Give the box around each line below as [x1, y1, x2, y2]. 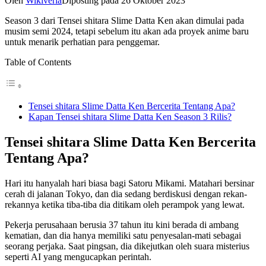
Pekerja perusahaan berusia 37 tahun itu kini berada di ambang [5, 219, 239, 230]
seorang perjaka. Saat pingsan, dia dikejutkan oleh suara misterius [5, 240, 249, 251]
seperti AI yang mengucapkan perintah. [5, 251, 151, 262]
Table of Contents [5, 56, 71, 67]
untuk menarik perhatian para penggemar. [5, 36, 160, 47]
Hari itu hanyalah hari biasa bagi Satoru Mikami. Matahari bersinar [5, 178, 254, 188]
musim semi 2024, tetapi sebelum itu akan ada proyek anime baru [5, 26, 249, 36]
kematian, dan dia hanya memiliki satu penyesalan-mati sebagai [5, 230, 241, 240]
